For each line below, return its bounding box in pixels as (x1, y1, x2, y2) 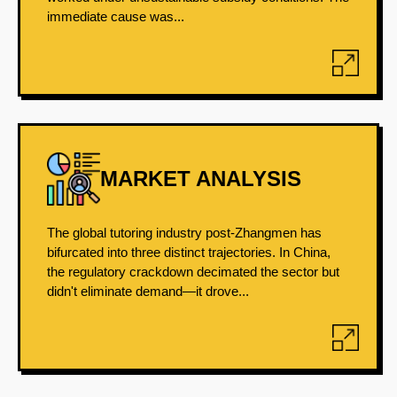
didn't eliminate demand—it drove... (47, 284, 249, 299)
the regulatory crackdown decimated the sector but (47, 264, 339, 279)
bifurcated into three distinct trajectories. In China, (47, 245, 331, 260)
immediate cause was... (47, 9, 184, 24)
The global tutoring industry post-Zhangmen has (47, 225, 322, 240)
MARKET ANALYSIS (100, 167, 301, 191)
